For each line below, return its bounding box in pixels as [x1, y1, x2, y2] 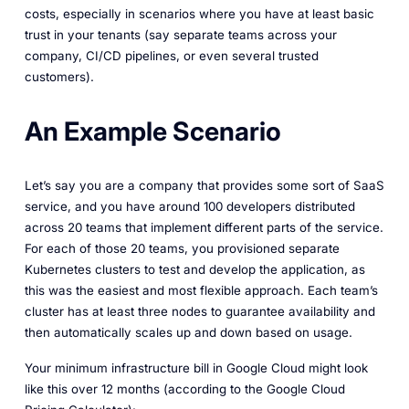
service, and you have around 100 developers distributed [24, 198, 355, 214]
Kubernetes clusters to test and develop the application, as [24, 261, 365, 277]
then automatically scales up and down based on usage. [24, 324, 352, 340]
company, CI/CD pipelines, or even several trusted [24, 48, 319, 64]
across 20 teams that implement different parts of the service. [24, 219, 383, 235]
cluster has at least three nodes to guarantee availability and [24, 303, 375, 319]
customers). [24, 69, 94, 85]
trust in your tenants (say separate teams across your [24, 27, 337, 43]
